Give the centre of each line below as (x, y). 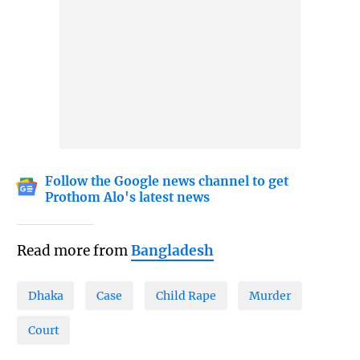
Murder (270, 296)
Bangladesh (172, 250)
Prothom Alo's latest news (128, 198)
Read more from (74, 250)
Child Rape (186, 296)
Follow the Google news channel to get (167, 182)
